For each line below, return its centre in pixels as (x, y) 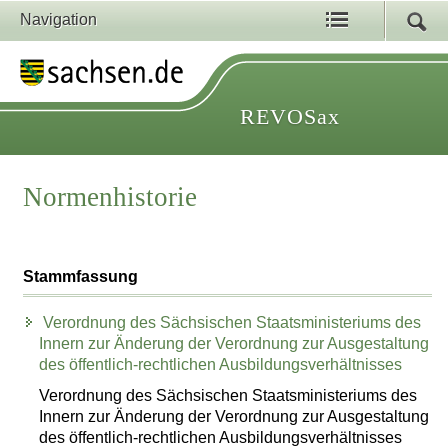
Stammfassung (81, 277)
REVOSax (290, 116)
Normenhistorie (110, 197)
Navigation (58, 19)
